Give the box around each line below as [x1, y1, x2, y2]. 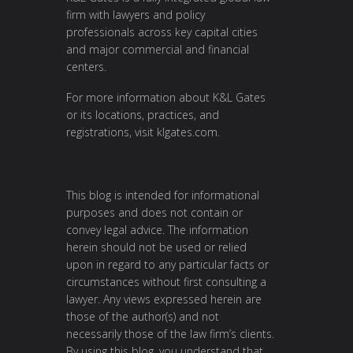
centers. [66, 58, 106, 74]
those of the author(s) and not [66, 308, 219, 324]
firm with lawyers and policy [66, 6, 205, 22]
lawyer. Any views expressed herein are [66, 291, 262, 307]
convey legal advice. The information [66, 221, 248, 237]
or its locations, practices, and [66, 107, 219, 123]
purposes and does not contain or [66, 204, 243, 220]
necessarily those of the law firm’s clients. [66, 325, 274, 341]
